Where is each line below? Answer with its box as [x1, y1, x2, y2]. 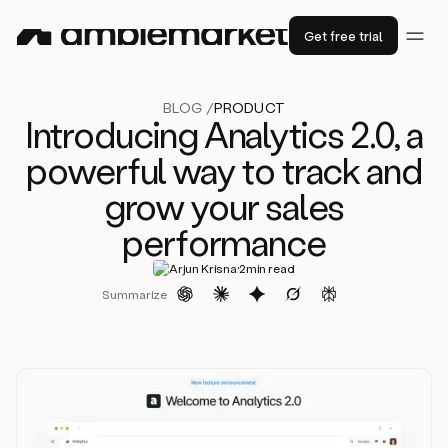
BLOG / [163, 98, 214, 117]
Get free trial [304, 27, 383, 44]
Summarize [101, 286, 167, 302]
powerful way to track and [25, 147, 422, 193]
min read [246, 260, 296, 276]
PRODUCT [213, 98, 285, 117]
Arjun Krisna [168, 260, 237, 276]
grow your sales [103, 183, 345, 229]
